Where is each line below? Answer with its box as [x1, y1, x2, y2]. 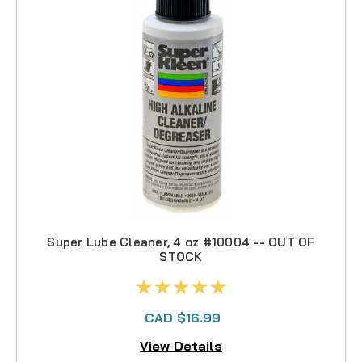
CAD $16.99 [145, 309, 221, 326]
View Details [140, 337, 222, 354]
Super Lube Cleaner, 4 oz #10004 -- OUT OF [47, 234, 315, 250]
